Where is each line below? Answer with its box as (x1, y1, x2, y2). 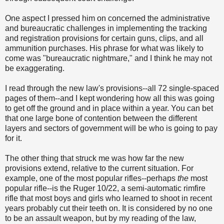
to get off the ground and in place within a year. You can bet (5, 103, 213, 112)
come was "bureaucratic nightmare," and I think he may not (5, 53, 212, 62)
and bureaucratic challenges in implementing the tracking (5, 23, 207, 32)
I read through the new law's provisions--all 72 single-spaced (5, 83, 219, 92)
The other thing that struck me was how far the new (5, 153, 184, 162)
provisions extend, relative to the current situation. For (5, 163, 193, 172)
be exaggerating (5, 63, 62, 72)
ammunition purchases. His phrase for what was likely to (5, 43, 203, 52)
